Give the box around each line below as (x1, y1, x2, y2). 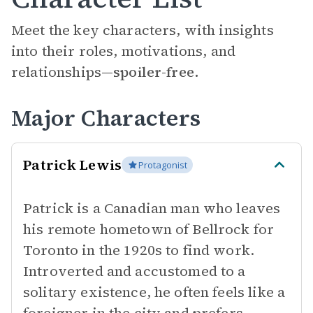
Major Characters (11, 103, 201, 133)
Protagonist (138, 159, 188, 171)
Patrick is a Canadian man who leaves (23, 198, 281, 218)
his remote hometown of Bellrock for (23, 219, 275, 239)
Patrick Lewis (23, 155, 122, 175)
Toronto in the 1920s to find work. (23, 240, 255, 260)
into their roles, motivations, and (11, 41, 236, 61)
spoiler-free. (113, 62, 200, 82)
